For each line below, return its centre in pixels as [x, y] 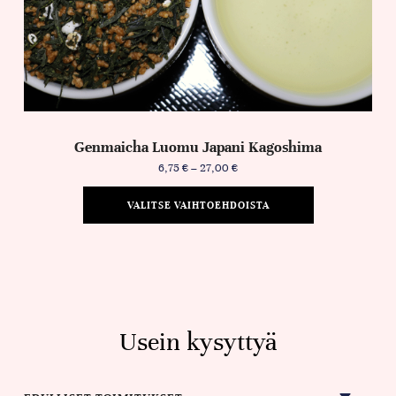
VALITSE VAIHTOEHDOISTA [198, 206]
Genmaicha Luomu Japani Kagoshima [198, 148]
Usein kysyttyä [198, 343]
